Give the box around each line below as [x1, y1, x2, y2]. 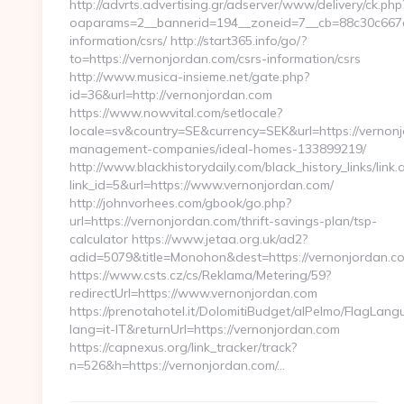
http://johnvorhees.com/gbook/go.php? [69, 195, 291, 211]
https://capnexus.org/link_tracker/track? [69, 339, 297, 355]
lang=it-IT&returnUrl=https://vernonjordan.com [69, 321, 340, 337]
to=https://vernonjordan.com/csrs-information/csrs [69, 50, 361, 67]
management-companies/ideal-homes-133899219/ [69, 141, 366, 157]
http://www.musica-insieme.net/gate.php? [69, 69, 309, 85]
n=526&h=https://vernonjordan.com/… [69, 357, 285, 373]
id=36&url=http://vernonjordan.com [69, 87, 272, 103]
